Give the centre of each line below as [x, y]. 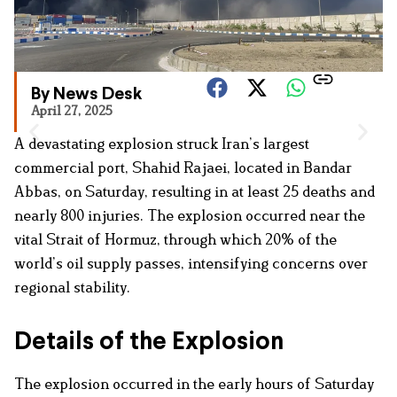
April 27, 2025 [72, 110]
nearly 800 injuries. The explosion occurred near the [190, 215]
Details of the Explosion [149, 343]
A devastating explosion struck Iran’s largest [162, 143]
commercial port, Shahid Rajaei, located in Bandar [183, 167]
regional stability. [72, 287]
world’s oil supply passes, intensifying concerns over [191, 263]
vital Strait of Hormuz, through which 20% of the [175, 239]
